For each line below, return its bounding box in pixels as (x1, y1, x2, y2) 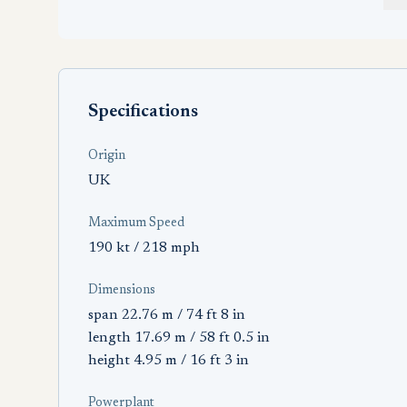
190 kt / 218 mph (88, 241, 200, 255)
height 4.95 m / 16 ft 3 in (88, 353, 249, 368)
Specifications (88, 103, 198, 121)
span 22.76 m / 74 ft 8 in (88, 308, 245, 323)
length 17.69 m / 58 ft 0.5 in (88, 331, 270, 345)
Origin (88, 150, 125, 163)
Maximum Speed (88, 217, 184, 230)
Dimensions (88, 284, 155, 297)
